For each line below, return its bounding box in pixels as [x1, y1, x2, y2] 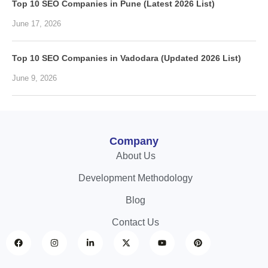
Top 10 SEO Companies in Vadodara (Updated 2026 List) [12, 53, 241, 63]
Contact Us [112, 217, 159, 228]
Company [109, 135, 159, 148]
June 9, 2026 [12, 74, 57, 83]
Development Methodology [78, 173, 193, 184]
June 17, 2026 [12, 19, 61, 29]
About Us [115, 151, 156, 162]
